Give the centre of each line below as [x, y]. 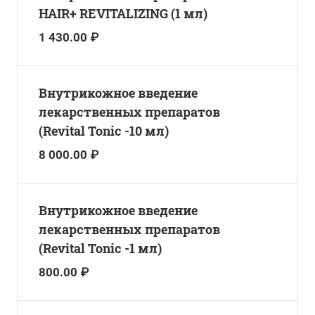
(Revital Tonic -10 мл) [104, 131]
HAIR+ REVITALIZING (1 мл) [123, 13]
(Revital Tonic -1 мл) [100, 248]
